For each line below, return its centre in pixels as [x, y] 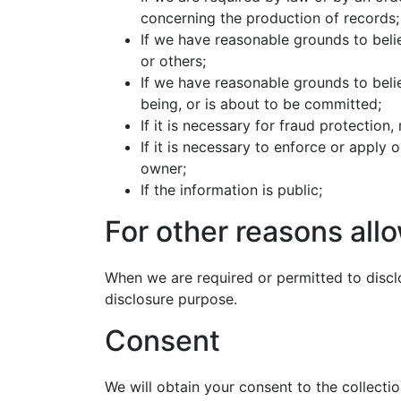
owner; [163, 168]
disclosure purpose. [171, 299]
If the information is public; [231, 190]
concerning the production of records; [270, 18]
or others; [173, 61]
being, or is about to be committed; [261, 104]
